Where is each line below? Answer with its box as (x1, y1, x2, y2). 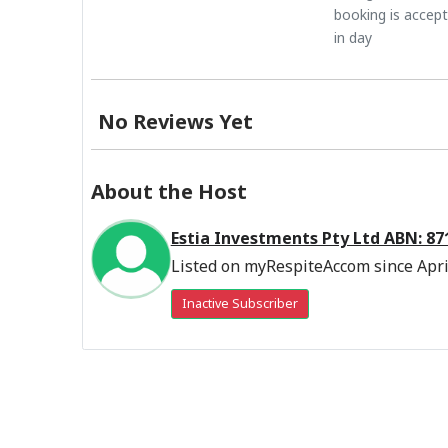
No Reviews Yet (98, 108, 254, 135)
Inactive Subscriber (181, 295, 298, 312)
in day (334, 28, 373, 47)
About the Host (90, 178, 247, 205)
